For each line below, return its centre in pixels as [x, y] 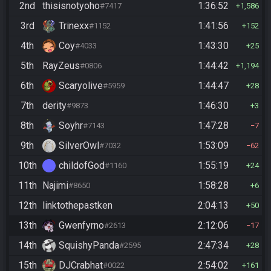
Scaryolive [81, 85]
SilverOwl [79, 145]
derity [54, 105]
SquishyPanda [89, 245]
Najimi [55, 185]
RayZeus [61, 65]
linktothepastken [77, 205]
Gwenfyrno [81, 225]
